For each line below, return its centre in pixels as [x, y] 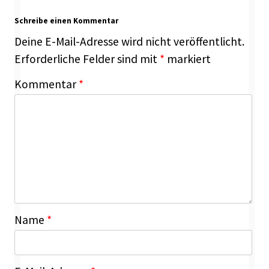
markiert [188, 59]
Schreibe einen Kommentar [66, 21]
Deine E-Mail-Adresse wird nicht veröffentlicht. [129, 42]
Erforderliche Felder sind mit [87, 59]
